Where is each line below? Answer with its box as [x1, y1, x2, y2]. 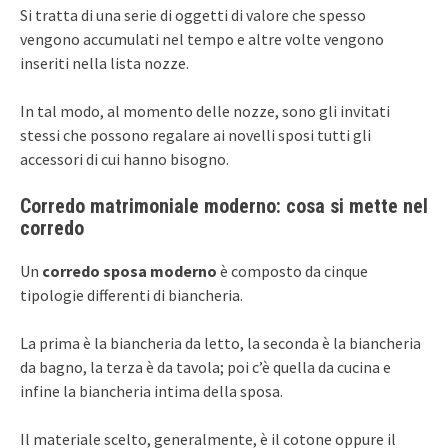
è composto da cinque [217, 260, 368, 281]
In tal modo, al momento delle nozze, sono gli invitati [20, 100, 390, 121]
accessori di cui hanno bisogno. [20, 148, 229, 169]
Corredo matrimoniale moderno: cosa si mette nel [20, 193, 428, 218]
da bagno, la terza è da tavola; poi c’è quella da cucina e [20, 356, 391, 377]
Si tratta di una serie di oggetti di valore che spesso [20, 4, 366, 25]
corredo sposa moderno [42, 260, 217, 281]
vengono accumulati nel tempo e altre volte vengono [20, 28, 384, 49]
